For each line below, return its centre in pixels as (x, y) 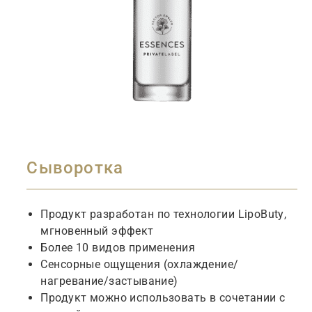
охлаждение (200, 264)
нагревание (72, 281)
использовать (168, 298)
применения (162, 248)
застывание (141, 281)
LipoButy (261, 214)
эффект (133, 231)
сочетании (248, 298)
